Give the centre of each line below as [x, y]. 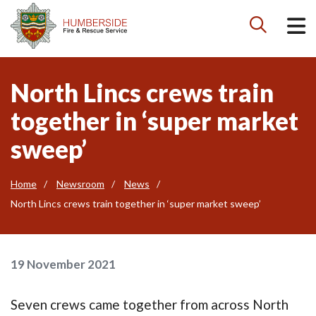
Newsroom [80, 183]
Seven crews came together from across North [150, 304]
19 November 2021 [63, 264]
